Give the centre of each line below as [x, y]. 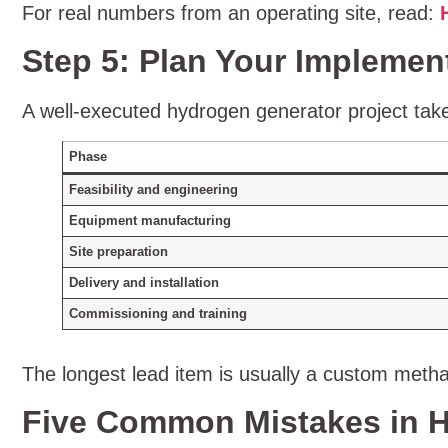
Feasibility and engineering [154, 189]
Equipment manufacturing [150, 220]
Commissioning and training [158, 313]
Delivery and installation [144, 282]
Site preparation [119, 251]
